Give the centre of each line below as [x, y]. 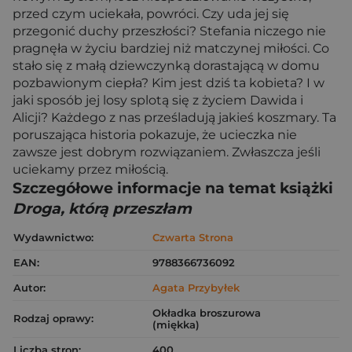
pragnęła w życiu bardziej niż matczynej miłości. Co [171, 48]
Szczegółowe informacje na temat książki [173, 188]
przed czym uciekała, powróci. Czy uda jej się [151, 14]
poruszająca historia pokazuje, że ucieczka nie [155, 135]
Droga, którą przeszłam [102, 209]
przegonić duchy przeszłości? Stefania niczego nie [169, 31]
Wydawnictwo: [53, 237]
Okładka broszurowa [207, 313]
